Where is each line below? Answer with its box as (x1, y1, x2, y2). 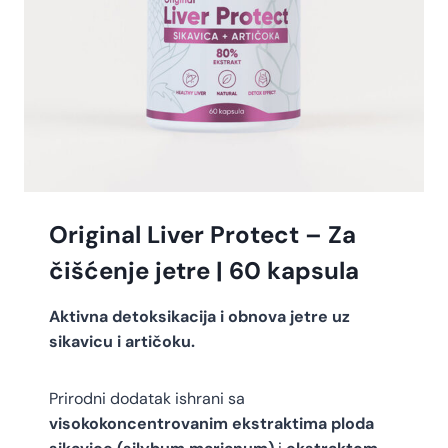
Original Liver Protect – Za (49, 219, 356, 251)
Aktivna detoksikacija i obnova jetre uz (49, 306, 350, 328)
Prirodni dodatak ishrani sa (49, 388, 245, 410)
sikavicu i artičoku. (49, 331, 195, 353)
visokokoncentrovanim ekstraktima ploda (49, 413, 374, 435)
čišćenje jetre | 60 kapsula (49, 255, 359, 287)
